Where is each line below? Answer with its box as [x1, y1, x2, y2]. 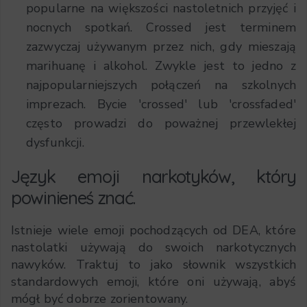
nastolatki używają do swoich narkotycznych [11, 238, 296, 256]
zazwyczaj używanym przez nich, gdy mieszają [26, 38, 296, 55]
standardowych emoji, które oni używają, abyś [11, 273, 296, 290]
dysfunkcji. [26, 134, 84, 151]
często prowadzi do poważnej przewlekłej [26, 114, 296, 132]
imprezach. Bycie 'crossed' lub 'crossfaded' [26, 95, 296, 112]
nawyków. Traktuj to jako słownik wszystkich [11, 256, 296, 273]
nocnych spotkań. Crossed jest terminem [26, 19, 296, 36]
